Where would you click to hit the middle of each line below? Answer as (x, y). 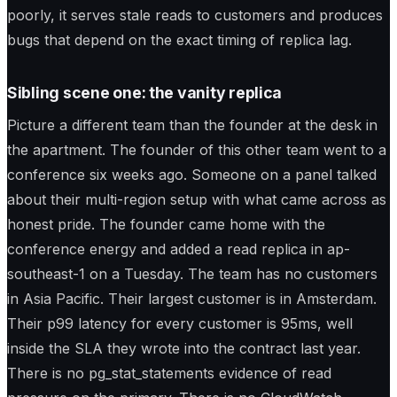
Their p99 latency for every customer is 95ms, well (180, 323)
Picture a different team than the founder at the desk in (192, 125)
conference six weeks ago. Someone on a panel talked (192, 174)
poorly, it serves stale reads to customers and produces (195, 15)
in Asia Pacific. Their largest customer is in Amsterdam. (192, 298)
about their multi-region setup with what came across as (197, 199)
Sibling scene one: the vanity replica (145, 93)
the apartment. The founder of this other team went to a (197, 149)
